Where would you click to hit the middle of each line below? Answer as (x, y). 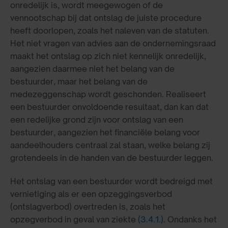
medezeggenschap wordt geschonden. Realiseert (108, 94)
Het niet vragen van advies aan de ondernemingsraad (113, 43)
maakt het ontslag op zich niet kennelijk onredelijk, (108, 56)
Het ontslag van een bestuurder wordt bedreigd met (111, 181)
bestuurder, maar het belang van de (79, 81)
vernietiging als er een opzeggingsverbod (91, 194)
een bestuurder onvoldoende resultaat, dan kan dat (109, 107)
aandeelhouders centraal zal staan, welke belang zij (110, 145)
